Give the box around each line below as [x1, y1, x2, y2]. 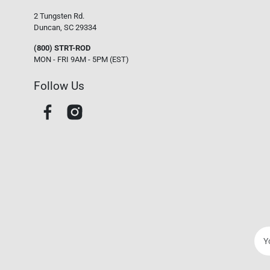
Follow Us [34, 80, 85, 93]
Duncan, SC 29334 [34, 22, 97, 32]
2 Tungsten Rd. [34, 11, 85, 20]
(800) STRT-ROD [34, 43, 91, 52]
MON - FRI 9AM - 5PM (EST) [34, 54, 130, 64]
